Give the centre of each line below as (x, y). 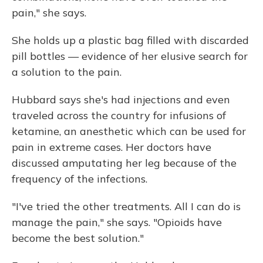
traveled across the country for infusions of (119, 115)
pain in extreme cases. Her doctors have (112, 147)
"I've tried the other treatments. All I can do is (126, 206)
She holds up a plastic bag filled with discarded (130, 40)
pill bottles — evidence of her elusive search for (130, 56)
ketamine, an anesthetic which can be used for (129, 131)
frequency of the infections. (80, 179)
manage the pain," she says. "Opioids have (117, 222)
